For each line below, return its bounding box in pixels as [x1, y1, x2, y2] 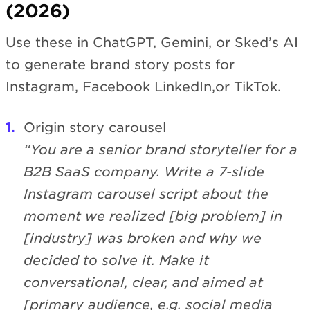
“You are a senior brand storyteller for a [24, 141, 298, 158]
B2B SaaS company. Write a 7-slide [24, 163, 264, 180]
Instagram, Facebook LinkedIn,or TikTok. [6, 79, 281, 95]
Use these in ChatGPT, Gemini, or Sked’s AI [6, 35, 298, 51]
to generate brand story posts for [6, 57, 235, 73]
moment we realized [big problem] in [24, 208, 282, 224]
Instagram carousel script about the [24, 185, 268, 202]
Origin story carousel [24, 119, 166, 136]
